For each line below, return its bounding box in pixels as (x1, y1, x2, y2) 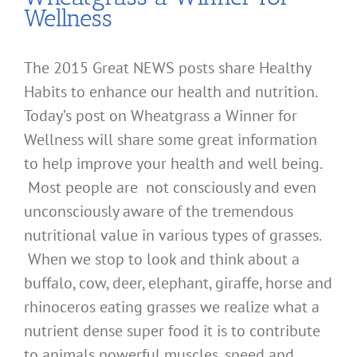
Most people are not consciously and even (24, 177, 316, 198)
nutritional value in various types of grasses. (24, 225, 320, 246)
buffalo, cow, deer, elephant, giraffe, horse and (24, 273, 332, 294)
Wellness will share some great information (24, 129, 317, 151)
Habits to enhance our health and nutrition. (24, 81, 316, 103)
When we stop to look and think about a (24, 249, 300, 270)
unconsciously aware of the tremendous (24, 201, 293, 222)
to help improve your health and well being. (24, 153, 321, 175)
